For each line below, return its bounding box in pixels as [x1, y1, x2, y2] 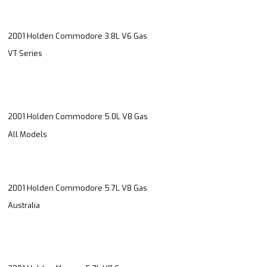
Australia [8, 200, 40, 211]
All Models [8, 129, 47, 140]
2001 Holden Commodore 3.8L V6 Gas [8, 30, 147, 41]
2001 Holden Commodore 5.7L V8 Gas [8, 182, 147, 193]
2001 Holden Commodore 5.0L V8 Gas [8, 111, 148, 122]
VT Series [8, 48, 42, 59]
